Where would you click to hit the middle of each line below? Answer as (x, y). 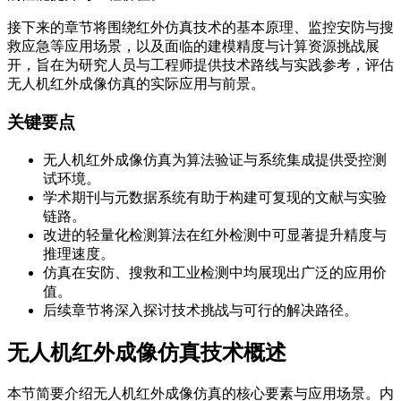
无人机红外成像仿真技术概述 (147, 352)
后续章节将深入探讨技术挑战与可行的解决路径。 (200, 310)
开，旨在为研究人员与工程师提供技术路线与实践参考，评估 (200, 65)
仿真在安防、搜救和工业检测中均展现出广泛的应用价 (215, 272)
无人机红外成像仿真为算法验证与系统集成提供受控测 (215, 159)
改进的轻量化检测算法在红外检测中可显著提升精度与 (215, 235)
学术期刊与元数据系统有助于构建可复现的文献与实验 (215, 197)
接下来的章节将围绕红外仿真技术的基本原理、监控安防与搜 (200, 28)
